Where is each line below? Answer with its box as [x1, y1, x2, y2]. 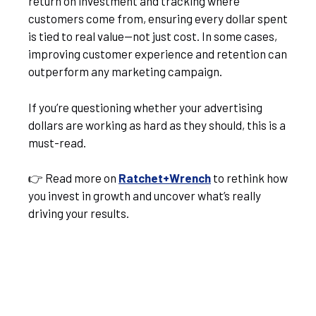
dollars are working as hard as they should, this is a [28, 117, 286, 132]
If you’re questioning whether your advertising [28, 99, 262, 114]
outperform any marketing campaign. [28, 64, 222, 78]
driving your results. [28, 206, 129, 220]
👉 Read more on [28, 171, 119, 185]
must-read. [28, 135, 86, 150]
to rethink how [211, 171, 288, 185]
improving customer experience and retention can [28, 47, 287, 61]
